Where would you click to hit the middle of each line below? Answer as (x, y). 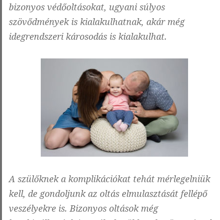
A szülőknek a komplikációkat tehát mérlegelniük (110, 179)
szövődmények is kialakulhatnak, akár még (97, 22)
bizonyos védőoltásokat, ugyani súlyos (87, 7)
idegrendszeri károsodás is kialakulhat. (88, 37)
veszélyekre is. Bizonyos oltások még (83, 208)
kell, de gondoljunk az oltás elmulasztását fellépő (108, 194)
